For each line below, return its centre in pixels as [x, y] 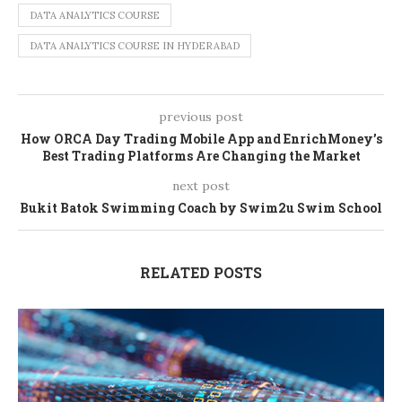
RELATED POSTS [201, 272]
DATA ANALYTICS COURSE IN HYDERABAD [135, 45]
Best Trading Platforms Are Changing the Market [201, 155]
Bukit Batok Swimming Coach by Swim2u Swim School [201, 207]
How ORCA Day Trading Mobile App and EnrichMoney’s [201, 138]
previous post [201, 116]
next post [201, 185]
